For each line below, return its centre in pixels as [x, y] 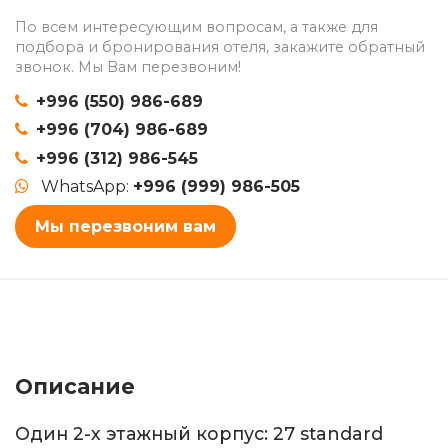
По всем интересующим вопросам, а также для [196, 26]
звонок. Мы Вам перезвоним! [128, 66]
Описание [75, 386]
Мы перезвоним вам [125, 226]
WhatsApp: [87, 187]
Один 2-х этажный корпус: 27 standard [199, 433]
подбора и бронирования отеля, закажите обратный [220, 46]
